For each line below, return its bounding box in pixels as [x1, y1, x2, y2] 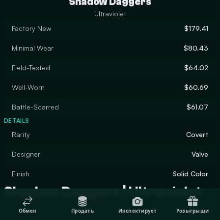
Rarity [12, 130, 30, 138]
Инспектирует [118, 207, 157, 214]
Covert [186, 130, 208, 138]
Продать [71, 207, 94, 214]
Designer [12, 150, 40, 158]
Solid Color [173, 169, 208, 178]
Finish [12, 169, 29, 178]
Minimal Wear [12, 44, 54, 52]
